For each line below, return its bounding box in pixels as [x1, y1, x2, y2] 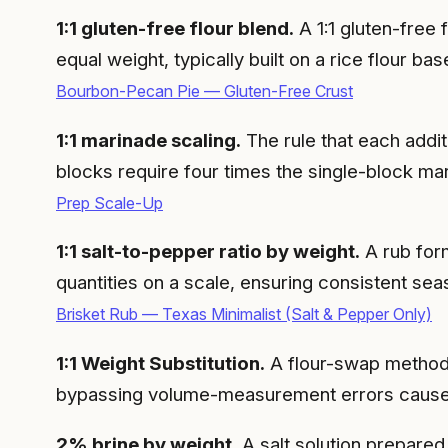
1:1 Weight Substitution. [56, 352, 265, 376]
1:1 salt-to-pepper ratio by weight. [56, 240, 360, 264]
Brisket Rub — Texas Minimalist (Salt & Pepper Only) [56, 304, 432, 325]
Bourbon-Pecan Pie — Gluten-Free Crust [56, 80, 353, 101]
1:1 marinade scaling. [56, 128, 241, 152]
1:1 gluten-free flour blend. [56, 16, 294, 40]
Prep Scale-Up [56, 192, 163, 213]
